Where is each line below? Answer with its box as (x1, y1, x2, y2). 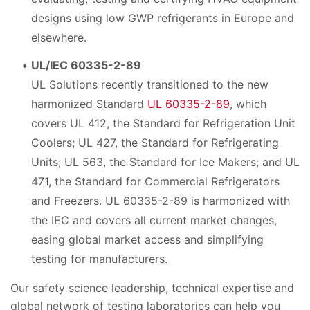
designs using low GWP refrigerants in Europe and (31, 10, 294, 25)
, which (230, 97, 266, 111)
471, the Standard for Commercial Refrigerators (31, 174, 280, 189)
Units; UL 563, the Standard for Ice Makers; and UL (31, 155, 300, 170)
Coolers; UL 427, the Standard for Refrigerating (31, 136, 279, 150)
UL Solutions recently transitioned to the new (31, 77, 268, 92)
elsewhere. (31, 30, 86, 44)
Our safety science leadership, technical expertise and (10, 281, 294, 295)
